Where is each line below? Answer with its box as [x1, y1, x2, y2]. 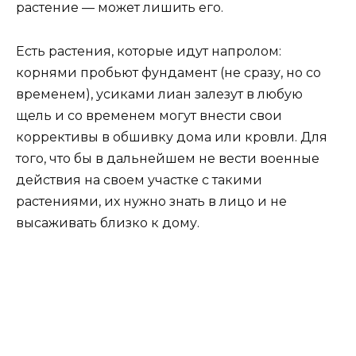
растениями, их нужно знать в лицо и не [16, 193, 287, 209]
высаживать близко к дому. [16, 215, 199, 230]
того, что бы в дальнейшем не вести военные [16, 150, 319, 166]
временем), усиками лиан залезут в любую [16, 86, 303, 102]
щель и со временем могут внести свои [16, 107, 282, 123]
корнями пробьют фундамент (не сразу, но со [16, 64, 321, 80]
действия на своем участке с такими [16, 172, 262, 188]
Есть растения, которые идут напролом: [16, 43, 281, 59]
